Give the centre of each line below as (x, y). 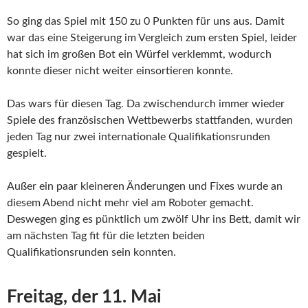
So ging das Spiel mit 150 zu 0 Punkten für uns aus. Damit (146, 22)
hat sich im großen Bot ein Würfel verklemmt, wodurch (139, 55)
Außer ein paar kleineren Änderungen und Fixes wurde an (145, 187)
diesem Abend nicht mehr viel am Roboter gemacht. (130, 203)
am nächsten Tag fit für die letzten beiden (106, 236)
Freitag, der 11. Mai (84, 297)
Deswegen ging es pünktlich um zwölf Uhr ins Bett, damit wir (154, 220)
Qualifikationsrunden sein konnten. (91, 253)
